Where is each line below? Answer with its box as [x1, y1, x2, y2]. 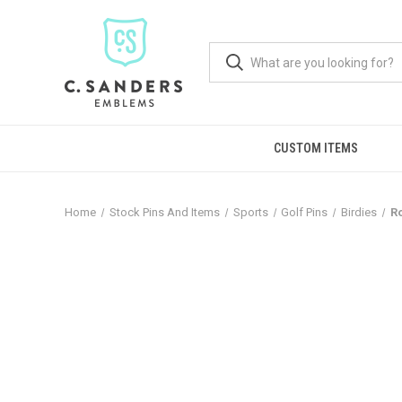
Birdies [341, 205, 378, 219]
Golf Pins [281, 205, 328, 219]
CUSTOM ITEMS [274, 141, 359, 155]
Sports [232, 205, 268, 219]
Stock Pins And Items [109, 205, 220, 219]
